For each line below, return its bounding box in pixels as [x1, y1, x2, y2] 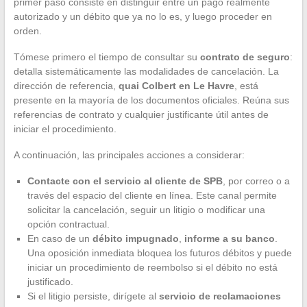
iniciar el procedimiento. [13, 123, 116, 135]
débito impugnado [92, 233, 179, 245]
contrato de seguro [199, 51, 290, 63]
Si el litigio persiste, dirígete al [27, 291, 159, 302]
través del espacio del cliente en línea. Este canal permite [27, 190, 277, 201]
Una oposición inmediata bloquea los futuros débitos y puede [27, 247, 292, 259]
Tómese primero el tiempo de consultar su [13, 51, 200, 63]
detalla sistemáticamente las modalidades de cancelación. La [13, 66, 279, 77]
